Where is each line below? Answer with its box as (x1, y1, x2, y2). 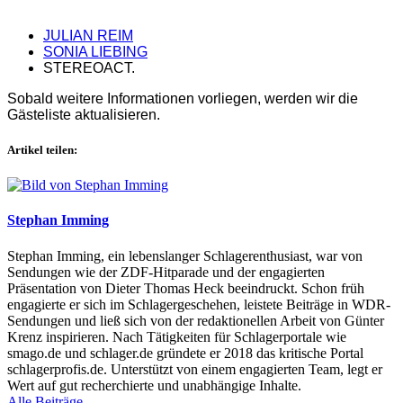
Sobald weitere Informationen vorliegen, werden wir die (7, 90, 358, 106)
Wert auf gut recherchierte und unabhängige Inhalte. (7, 377, 301, 393)
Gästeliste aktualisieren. (7, 106, 160, 122)
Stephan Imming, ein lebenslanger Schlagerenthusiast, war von (7, 247, 363, 264)
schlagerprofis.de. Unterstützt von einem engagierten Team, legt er (7, 361, 382, 377)
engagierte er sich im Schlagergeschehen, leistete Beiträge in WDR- (7, 296, 390, 312)
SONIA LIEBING (43, 43, 148, 59)
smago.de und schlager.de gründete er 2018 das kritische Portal (7, 345, 363, 361)
